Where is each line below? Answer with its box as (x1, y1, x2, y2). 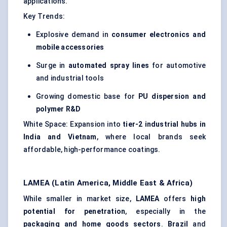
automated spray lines (68, 61, 149, 70)
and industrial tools (36, 74, 104, 83)
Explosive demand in (36, 30, 112, 39)
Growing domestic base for (36, 92, 139, 101)
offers (159, 195, 191, 203)
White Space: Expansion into (23, 120, 123, 129)
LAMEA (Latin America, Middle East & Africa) (23, 178, 193, 188)
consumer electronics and (111, 30, 206, 39)
